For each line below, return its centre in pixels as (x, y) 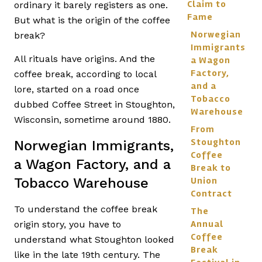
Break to (211, 168)
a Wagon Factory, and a (92, 164)
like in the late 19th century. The (87, 254)
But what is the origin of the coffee (92, 20)
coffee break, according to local (85, 74)
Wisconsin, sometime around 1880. (92, 120)
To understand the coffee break (86, 209)
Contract (211, 194)
